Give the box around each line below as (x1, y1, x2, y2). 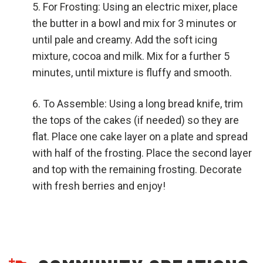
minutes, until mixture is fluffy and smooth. (32, 66, 232, 79)
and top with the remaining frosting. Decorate (32, 163, 242, 176)
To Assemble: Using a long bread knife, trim (43, 97, 243, 110)
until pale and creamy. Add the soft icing (32, 33, 217, 46)
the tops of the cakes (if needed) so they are (32, 113, 239, 126)
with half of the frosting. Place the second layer (32, 146, 252, 159)
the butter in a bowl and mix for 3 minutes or (32, 16, 237, 29)
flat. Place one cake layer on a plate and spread (32, 130, 248, 143)
